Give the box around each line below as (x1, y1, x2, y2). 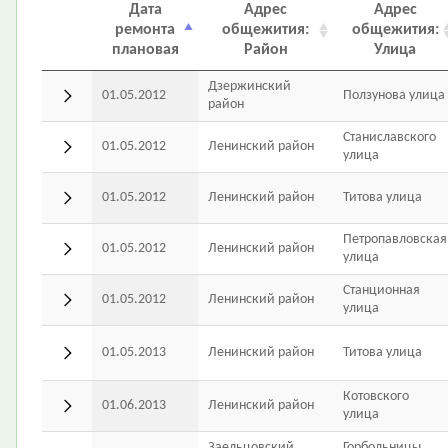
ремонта (115, 22, 175, 38)
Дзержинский (208, 79, 291, 94)
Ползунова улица (343, 88, 445, 103)
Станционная (343, 283, 420, 298)
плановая (111, 42, 179, 58)
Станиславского (343, 130, 436, 145)
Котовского (343, 389, 409, 404)
